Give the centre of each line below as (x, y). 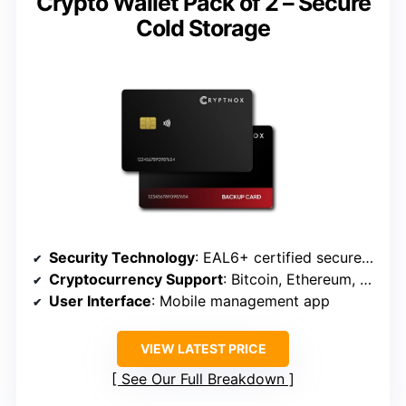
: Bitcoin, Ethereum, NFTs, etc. (291, 280)
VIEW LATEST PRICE (203, 349)
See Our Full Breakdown (203, 379)
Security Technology (122, 258)
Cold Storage (203, 29)
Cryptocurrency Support (136, 280)
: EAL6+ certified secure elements (278, 258)
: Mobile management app (241, 301)
